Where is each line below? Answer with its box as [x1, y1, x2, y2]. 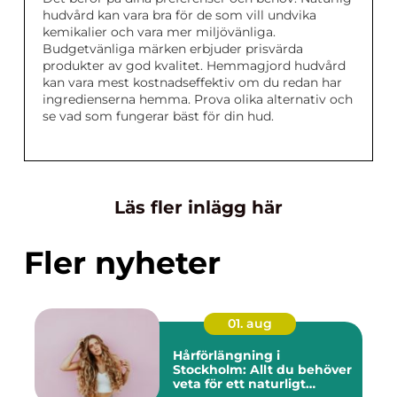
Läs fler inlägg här [114, 197, 283, 218]
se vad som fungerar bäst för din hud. [43, 108, 274, 124]
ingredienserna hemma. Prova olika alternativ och [43, 91, 353, 107]
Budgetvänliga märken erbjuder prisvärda [43, 41, 303, 57]
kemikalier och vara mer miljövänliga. [43, 24, 276, 40]
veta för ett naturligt [173, 376, 306, 392]
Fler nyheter [24, 244, 221, 282]
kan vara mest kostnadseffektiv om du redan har [43, 74, 342, 90]
